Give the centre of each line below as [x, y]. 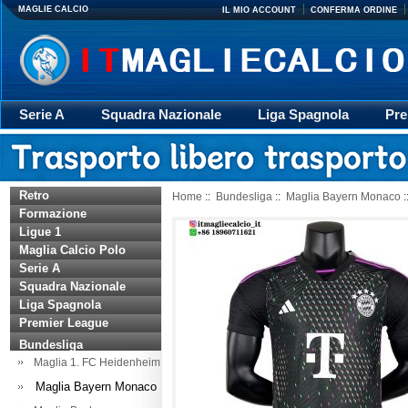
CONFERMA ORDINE [354, 10]
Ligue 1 [40, 232]
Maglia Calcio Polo [72, 250]
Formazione [53, 214]
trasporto [207, 142]
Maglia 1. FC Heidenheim [94, 362]
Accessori [305, 142]
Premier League [64, 323]
